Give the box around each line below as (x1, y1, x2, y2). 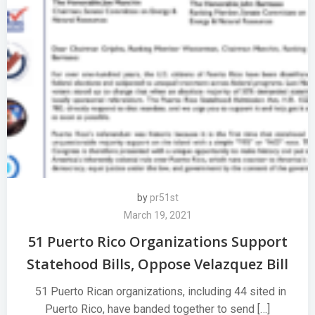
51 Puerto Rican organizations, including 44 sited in (29, 285, 286, 298)
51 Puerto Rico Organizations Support (27, 232, 288, 251)
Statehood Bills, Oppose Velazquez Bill (27, 255, 288, 274)
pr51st (149, 192, 179, 203)
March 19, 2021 (123, 210, 192, 221)
